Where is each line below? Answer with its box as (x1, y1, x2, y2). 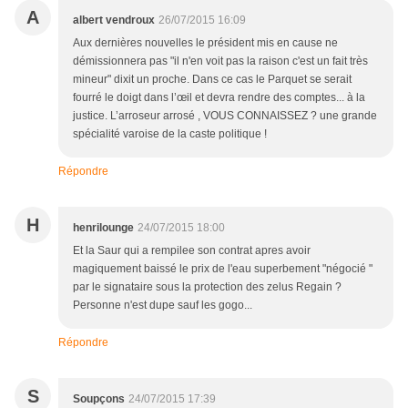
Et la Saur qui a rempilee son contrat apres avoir (73, 244, 311, 257)
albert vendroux (73, 14, 155, 26)
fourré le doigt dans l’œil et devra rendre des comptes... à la (73, 91, 365, 104)
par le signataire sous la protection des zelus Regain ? (73, 280, 342, 293)
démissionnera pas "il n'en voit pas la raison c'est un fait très (73, 55, 368, 67)
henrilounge (73, 221, 134, 234)
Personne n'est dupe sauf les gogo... (73, 299, 252, 311)
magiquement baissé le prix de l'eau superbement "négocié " (73, 262, 372, 275)
